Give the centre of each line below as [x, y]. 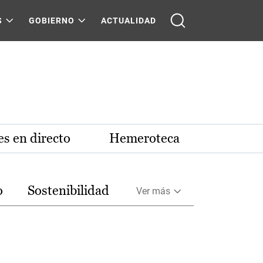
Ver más [153, 191]
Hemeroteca [144, 138]
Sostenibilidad [68, 190]
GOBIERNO [52, 21]
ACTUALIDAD [129, 21]
